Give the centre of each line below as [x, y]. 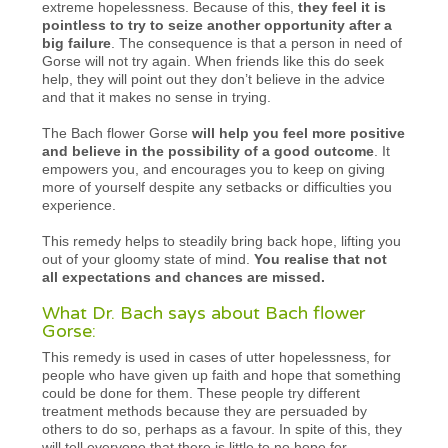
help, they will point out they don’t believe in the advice [214, 78]
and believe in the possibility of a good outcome [208, 150]
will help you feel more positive [299, 132]
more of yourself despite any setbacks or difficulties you [217, 186]
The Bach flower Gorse [117, 132]
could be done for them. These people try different [201, 392]
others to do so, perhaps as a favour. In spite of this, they [222, 428]
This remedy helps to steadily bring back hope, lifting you [222, 240]
